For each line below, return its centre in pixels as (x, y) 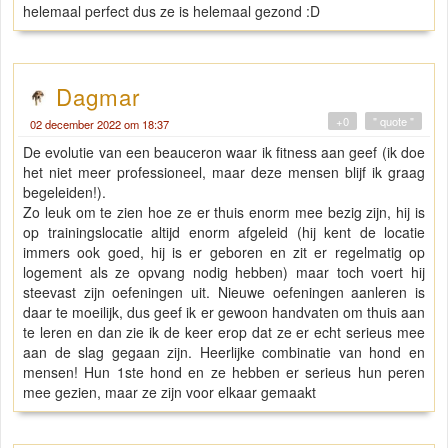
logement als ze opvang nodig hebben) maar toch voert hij (224, 272)
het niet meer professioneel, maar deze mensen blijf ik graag (224, 172)
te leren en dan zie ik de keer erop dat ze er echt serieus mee (224, 332)
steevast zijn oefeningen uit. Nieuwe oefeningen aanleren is (224, 292)
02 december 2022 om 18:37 (99, 124)
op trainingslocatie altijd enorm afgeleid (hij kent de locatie (224, 232)
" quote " (393, 121)
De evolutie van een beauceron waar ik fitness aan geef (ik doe (224, 152)
